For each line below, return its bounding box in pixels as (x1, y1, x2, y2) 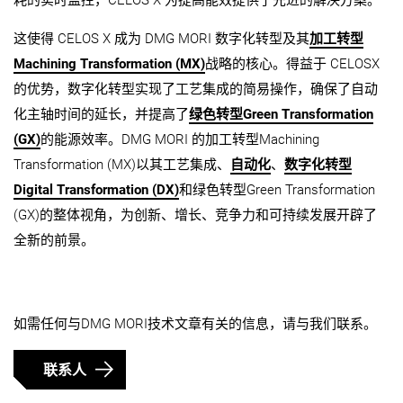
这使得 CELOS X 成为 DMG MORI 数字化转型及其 (13, 31, 309, 48)
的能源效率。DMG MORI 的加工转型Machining (40, 131, 319, 148)
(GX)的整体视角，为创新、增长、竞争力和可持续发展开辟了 (13, 207, 377, 224)
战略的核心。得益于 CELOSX (205, 56, 380, 73)
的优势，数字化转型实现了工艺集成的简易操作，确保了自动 (13, 81, 378, 98)
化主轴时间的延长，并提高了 (13, 106, 189, 123)
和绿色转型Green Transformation (179, 182, 375, 199)
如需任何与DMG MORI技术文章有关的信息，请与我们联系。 (13, 316, 377, 333)
